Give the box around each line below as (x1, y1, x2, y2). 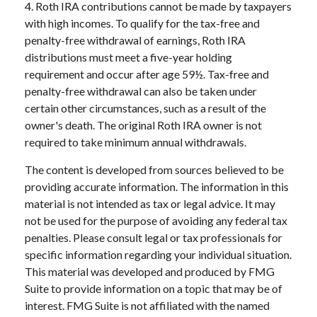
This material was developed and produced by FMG (25, 265, 275, 279)
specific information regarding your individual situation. (25, 248, 292, 262)
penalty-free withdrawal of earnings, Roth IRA (25, 33, 246, 47)
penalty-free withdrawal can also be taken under (25, 84, 257, 98)
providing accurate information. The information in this (25, 180, 289, 194)
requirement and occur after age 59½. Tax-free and (25, 67, 269, 81)
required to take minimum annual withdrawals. (25, 135, 246, 149)
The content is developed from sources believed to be (25, 163, 284, 177)
